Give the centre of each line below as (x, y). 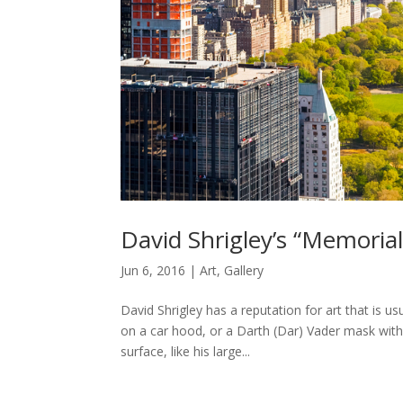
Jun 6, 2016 (153, 271)
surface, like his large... (186, 352)
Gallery (244, 271)
